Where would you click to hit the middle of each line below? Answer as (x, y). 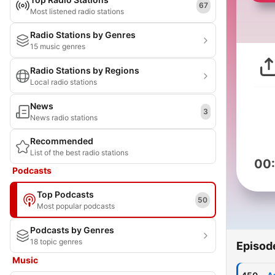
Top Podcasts (65, 194)
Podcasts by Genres (72, 230)
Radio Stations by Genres (83, 35)
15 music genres (58, 46)
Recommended (62, 141)
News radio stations (64, 118)
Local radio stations (64, 82)
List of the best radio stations (79, 153)
